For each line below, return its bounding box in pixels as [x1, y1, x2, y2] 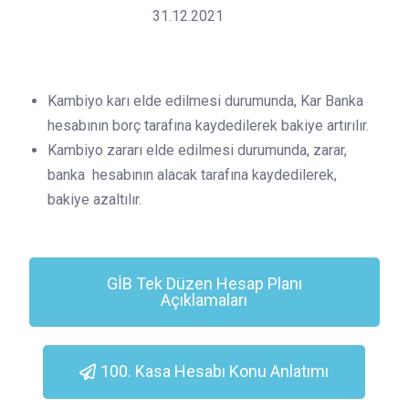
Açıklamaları [161, 290, 248, 309]
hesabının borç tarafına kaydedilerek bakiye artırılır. [47, 117, 369, 134]
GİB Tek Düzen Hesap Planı [106, 274, 302, 293]
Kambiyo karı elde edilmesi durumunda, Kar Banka [47, 92, 363, 110]
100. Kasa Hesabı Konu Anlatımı [100, 362, 330, 381]
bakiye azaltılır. [47, 191, 142, 208]
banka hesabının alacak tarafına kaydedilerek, [47, 166, 337, 184]
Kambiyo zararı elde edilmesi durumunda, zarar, [47, 142, 347, 159]
